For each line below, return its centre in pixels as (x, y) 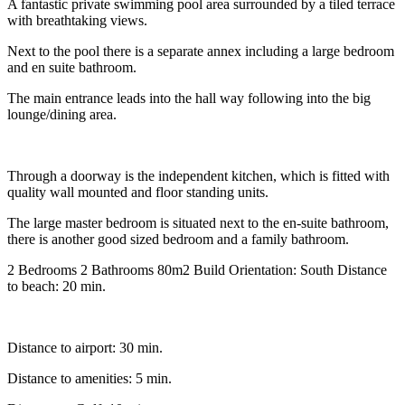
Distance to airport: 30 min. (85, 348)
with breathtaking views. (77, 21)
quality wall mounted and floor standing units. (138, 193)
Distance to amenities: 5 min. (89, 379)
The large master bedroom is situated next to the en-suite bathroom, (198, 223)
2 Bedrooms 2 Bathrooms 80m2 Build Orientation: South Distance (197, 270)
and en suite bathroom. (72, 68)
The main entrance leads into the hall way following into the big (189, 99)
